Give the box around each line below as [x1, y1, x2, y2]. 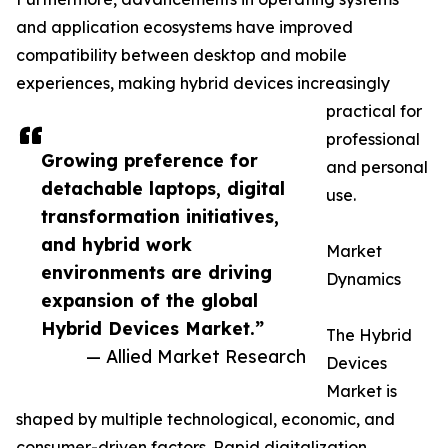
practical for [326, 101, 422, 122]
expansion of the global [41, 289, 258, 312]
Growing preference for [41, 149, 258, 172]
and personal [326, 157, 428, 178]
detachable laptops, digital [41, 177, 285, 200]
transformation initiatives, [41, 205, 279, 228]
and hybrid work [41, 233, 192, 256]
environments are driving [41, 261, 272, 284]
